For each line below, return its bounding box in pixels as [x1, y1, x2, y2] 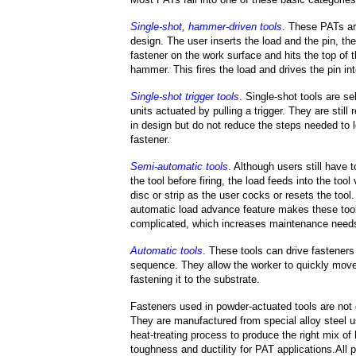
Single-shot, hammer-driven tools [130, 21, 282, 33]
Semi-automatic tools [130, 161, 228, 172]
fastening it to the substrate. [130, 273, 260, 285]
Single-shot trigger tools [130, 91, 239, 103]
